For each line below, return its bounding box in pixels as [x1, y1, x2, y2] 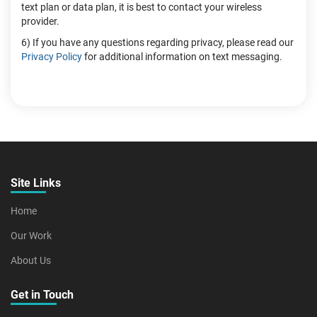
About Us [11, 255, 51, 266]
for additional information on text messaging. [82, 51, 282, 62]
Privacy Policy [21, 51, 82, 62]
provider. [21, 16, 59, 27]
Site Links [11, 176, 61, 190]
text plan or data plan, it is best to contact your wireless [21, 1, 262, 13]
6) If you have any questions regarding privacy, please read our [21, 37, 294, 48]
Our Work [11, 230, 52, 241]
